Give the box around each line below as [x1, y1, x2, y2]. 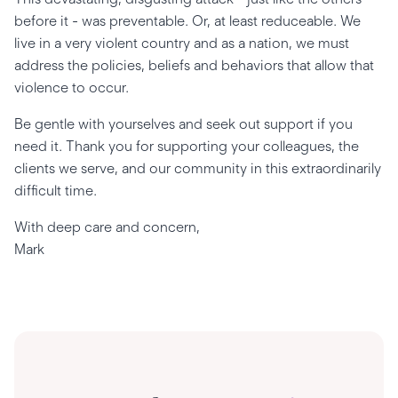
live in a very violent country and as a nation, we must [14, 35, 349, 52]
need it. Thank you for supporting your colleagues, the [14, 138, 359, 155]
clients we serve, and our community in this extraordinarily [14, 160, 381, 177]
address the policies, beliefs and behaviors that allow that [14, 57, 374, 74]
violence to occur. [14, 79, 132, 96]
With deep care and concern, [14, 219, 203, 235]
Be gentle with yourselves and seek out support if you [14, 115, 353, 132]
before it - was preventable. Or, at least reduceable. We [14, 12, 361, 29]
